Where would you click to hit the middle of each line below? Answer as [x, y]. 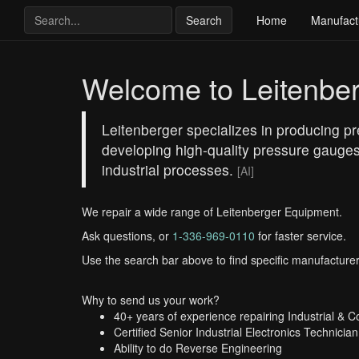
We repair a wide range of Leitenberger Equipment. [212, 212]
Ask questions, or [127, 236]
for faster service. [301, 236]
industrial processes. [169, 169]
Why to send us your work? [151, 300]
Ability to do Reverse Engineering [198, 348]
